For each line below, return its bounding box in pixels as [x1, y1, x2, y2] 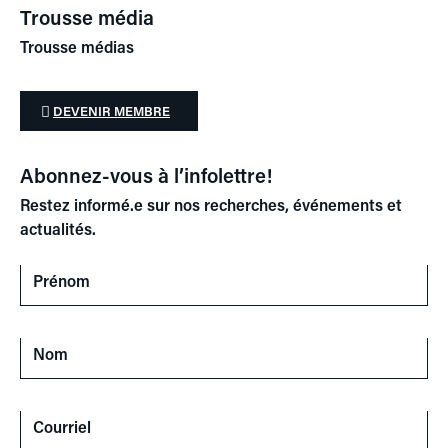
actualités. [20, 218, 96, 239]
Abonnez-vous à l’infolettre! [20, 162, 272, 188]
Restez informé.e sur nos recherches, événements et [20, 194, 402, 215]
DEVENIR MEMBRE [53, 102, 170, 119]
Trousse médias [20, 36, 134, 57]
